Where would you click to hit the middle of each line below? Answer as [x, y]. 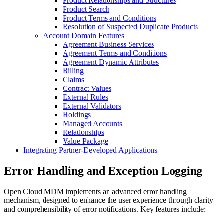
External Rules [85, 97]
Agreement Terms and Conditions [115, 53]
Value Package [85, 141]
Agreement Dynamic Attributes [111, 62]
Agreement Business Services [108, 44]
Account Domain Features [84, 35]
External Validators [92, 106]
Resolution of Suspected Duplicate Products [130, 27]
